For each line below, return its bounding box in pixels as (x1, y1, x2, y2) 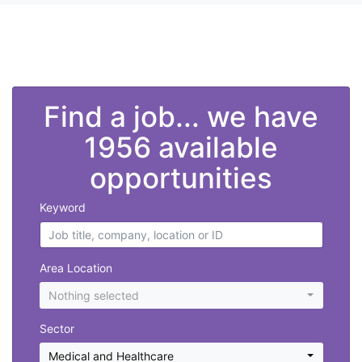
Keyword (39, 200, 86, 215)
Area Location (39, 261, 112, 276)
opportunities (90, 161, 272, 196)
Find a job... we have (44, 99, 318, 134)
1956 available (84, 130, 278, 165)
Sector (39, 322, 74, 336)
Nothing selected (48, 288, 139, 303)
